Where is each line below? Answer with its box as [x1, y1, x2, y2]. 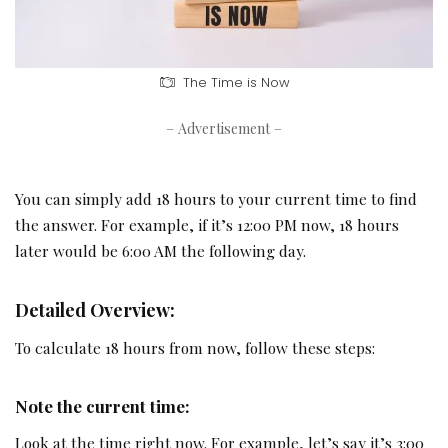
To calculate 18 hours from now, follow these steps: [15, 336, 375, 358]
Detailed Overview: [15, 297, 175, 321]
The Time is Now [182, 72, 290, 92]
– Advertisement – [166, 118, 282, 138]
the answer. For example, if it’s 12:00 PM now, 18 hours [15, 213, 399, 235]
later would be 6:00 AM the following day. [15, 239, 306, 261]
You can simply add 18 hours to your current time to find [15, 187, 417, 209]
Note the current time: [15, 394, 190, 417]
